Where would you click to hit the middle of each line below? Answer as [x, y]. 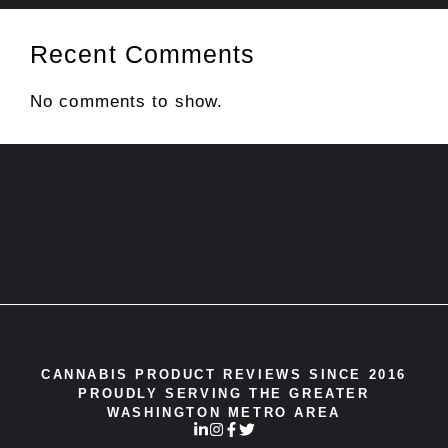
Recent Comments [143, 53]
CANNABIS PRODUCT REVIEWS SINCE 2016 [224, 374]
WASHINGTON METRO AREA [224, 412]
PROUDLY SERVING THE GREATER [224, 393]
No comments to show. [126, 101]
